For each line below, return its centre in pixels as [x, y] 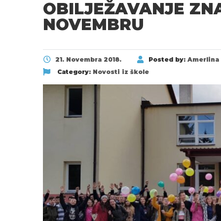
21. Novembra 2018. [88, 60]
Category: [74, 72]
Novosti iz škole [121, 72]
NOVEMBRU [93, 25]
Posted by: [168, 60]
